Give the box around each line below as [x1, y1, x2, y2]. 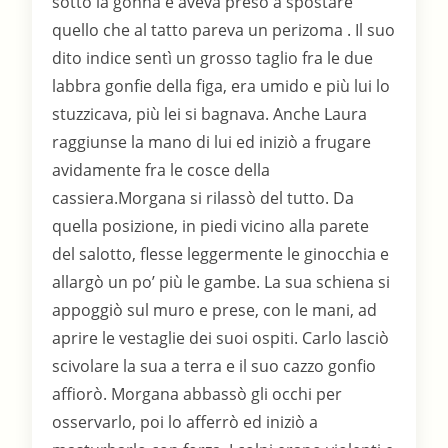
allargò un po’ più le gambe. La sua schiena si [52, 271, 391, 294]
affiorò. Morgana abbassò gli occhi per [52, 383, 343, 406]
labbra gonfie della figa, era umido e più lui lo [52, 75, 391, 98]
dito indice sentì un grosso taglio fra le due [52, 47, 374, 70]
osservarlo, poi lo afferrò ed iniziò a [52, 411, 319, 434]
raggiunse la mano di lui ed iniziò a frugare [52, 131, 372, 154]
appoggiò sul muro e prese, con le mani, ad [52, 299, 378, 322]
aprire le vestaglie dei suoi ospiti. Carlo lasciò [52, 327, 390, 350]
